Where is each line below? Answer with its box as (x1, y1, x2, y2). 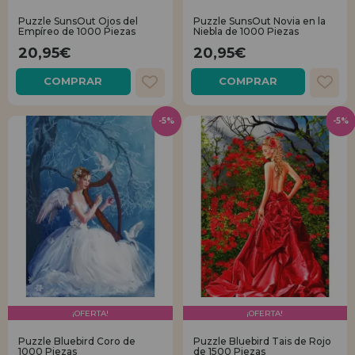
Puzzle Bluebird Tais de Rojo (193, 335, 331, 347)
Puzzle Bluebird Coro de (18, 335, 136, 347)
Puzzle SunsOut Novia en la (193, 14, 326, 27)
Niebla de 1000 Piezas (193, 25, 299, 37)
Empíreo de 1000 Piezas (18, 25, 136, 37)
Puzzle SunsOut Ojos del (18, 14, 138, 27)
